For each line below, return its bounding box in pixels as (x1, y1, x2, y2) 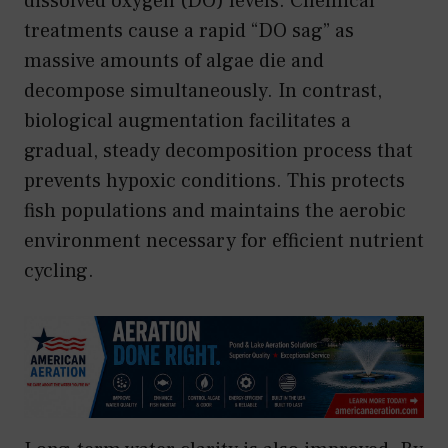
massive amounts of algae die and (24, 47, 324, 74)
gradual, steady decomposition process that (24, 137, 413, 164)
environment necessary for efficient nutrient (24, 227, 424, 254)
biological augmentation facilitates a (24, 107, 351, 134)
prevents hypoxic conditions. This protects (24, 167, 405, 194)
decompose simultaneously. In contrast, (24, 77, 382, 104)
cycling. (24, 257, 94, 284)
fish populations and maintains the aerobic (24, 197, 406, 224)
